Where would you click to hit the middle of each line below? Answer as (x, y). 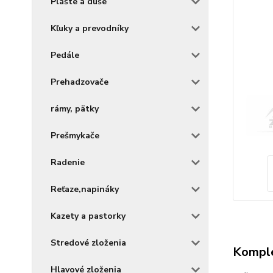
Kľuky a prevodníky (90, 28)
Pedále (65, 55)
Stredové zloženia (88, 243)
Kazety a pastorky (88, 216)
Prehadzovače (80, 82)
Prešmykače (75, 136)
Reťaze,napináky (85, 189)
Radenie (68, 162)
